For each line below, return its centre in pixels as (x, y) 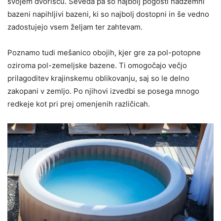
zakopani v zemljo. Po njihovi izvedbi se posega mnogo (103, 91)
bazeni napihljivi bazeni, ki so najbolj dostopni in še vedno (108, 14)
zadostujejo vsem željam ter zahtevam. (75, 27)
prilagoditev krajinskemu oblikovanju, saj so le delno (98, 78)
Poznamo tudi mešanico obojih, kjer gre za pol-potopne (104, 53)
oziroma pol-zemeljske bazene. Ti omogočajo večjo (97, 66)
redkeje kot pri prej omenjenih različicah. (79, 104)
